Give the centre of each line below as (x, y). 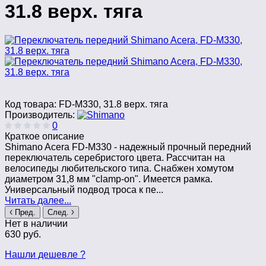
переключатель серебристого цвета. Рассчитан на (115, 158)
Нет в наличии (36, 224)
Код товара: (32, 104)
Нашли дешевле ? (45, 255)
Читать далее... (38, 201)
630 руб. (23, 235)
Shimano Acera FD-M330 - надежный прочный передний (128, 147)
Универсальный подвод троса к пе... (84, 190)
